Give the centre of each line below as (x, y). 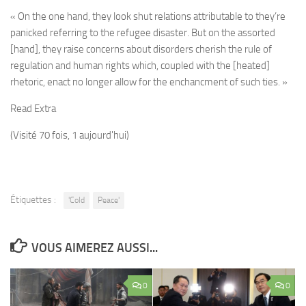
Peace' (109, 200)
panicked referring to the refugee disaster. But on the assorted (143, 33)
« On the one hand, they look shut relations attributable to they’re (148, 17)
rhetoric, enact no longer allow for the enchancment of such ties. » (149, 82)
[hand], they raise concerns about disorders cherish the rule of (141, 50)
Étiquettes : (33, 200)
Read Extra (33, 109)
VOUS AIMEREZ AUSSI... (94, 248)
